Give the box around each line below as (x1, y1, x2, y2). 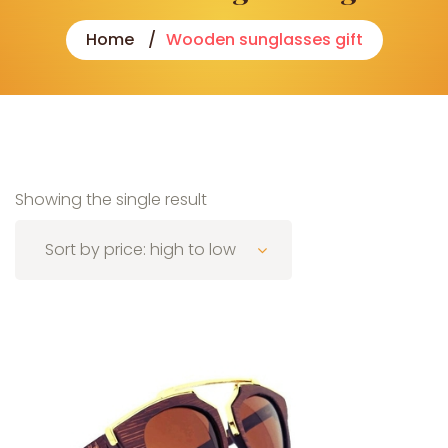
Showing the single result (15, 187, 207, 211)
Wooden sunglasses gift (165, 27, 363, 51)
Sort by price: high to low (45, 237, 236, 261)
